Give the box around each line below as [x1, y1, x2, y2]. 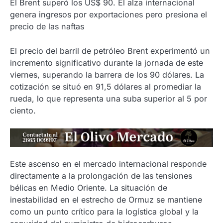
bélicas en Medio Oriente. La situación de [10, 183, 167, 193]
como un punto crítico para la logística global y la [10, 207, 199, 217]
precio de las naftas [10, 21, 84, 32]
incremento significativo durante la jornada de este [10, 57, 203, 68]
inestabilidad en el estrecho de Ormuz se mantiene [10, 195, 202, 205]
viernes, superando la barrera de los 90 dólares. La [10, 69, 204, 80]
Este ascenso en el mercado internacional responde [10, 159, 207, 169]
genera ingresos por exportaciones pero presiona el [10, 9, 207, 20]
